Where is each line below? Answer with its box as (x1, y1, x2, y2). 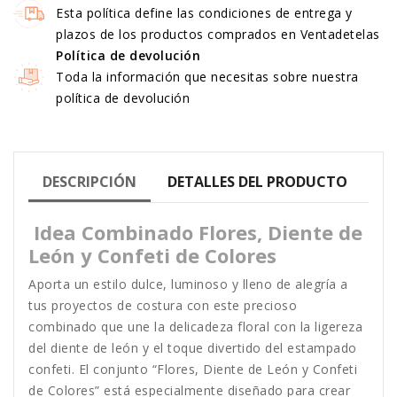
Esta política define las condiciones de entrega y (56, 4, 353, 21)
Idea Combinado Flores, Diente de (28, 219, 362, 246)
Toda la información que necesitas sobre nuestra (56, 68, 359, 85)
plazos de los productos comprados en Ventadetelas (56, 26, 380, 43)
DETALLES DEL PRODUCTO (167, 172, 348, 192)
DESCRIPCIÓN (43, 172, 136, 192)
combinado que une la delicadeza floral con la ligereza (28, 318, 362, 336)
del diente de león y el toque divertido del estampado (28, 339, 357, 357)
